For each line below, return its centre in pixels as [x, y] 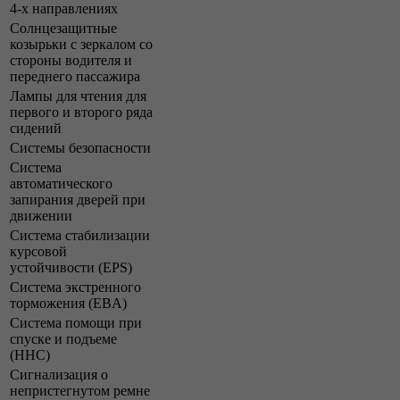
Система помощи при [76, 322]
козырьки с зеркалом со [81, 44]
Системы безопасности [80, 147]
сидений [36, 128]
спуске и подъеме [63, 338]
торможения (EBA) [68, 303]
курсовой [38, 251]
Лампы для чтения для [78, 96]
